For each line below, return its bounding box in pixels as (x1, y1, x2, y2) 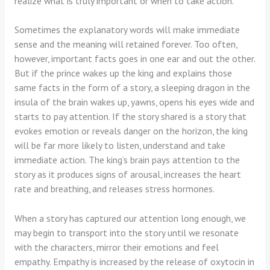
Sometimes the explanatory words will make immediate (14, 24, 240, 36)
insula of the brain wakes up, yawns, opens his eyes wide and (14, 96, 254, 108)
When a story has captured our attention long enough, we (14, 212, 246, 225)
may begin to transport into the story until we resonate (14, 227, 239, 239)
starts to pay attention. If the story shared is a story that (14, 110, 246, 123)
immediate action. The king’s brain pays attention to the (14, 154, 240, 166)
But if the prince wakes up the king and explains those (14, 67, 232, 80)
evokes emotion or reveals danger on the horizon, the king (14, 125, 248, 137)
